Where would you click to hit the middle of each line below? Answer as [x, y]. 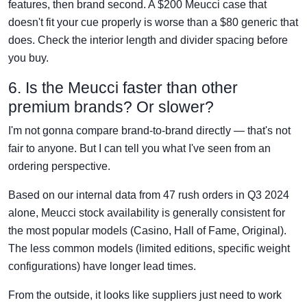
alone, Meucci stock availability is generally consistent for [147, 212]
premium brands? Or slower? [111, 107]
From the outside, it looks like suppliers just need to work [145, 295]
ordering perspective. [59, 166]
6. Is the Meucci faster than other [123, 87]
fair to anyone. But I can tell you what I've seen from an [139, 148]
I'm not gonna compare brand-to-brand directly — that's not [149, 130]
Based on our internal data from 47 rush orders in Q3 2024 [149, 195]
